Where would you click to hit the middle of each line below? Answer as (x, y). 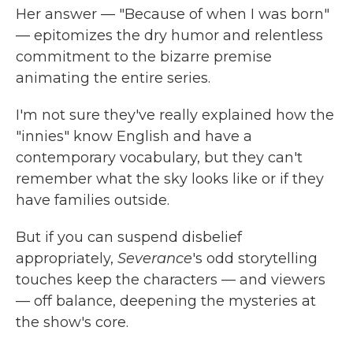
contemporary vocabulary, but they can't (159, 157)
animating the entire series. (113, 78)
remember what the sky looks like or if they (170, 178)
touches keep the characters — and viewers (171, 279)
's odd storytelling (255, 258)
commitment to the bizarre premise (144, 56)
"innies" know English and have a (134, 136)
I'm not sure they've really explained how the (175, 115)
